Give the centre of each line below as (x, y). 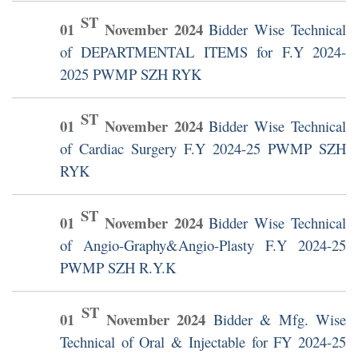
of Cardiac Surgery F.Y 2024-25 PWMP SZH (203, 149)
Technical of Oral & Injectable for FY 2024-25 (203, 342)
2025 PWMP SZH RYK (131, 74)
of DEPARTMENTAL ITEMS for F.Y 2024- (203, 52)
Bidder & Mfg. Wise (280, 320)
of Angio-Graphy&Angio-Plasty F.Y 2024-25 (203, 245)
